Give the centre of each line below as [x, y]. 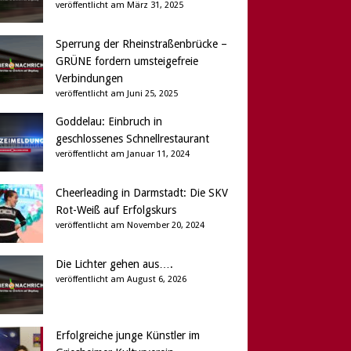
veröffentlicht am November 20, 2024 [130, 226]
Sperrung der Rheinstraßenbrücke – [141, 44]
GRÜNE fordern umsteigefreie [127, 62]
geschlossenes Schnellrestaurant [132, 139]
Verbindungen [89, 79]
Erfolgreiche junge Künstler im [127, 336]
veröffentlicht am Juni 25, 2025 [116, 94]
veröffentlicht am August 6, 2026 [121, 280]
